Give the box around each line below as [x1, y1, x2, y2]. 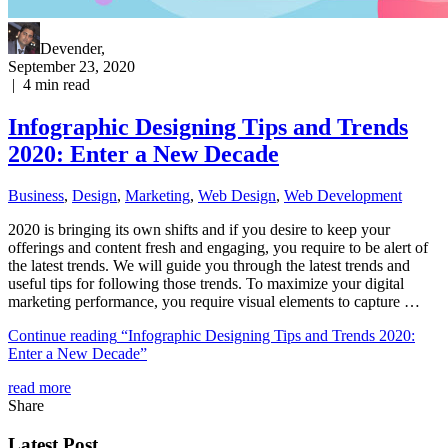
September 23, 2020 [8, 57, 135, 75]
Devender [40, 39, 101, 57]
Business [8, 187, 64, 205]
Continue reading [8, 327, 117, 345]
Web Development [284, 187, 402, 205]
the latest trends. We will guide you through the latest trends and [8, 257, 410, 275]
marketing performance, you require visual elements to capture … [8, 293, 420, 311]
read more [8, 379, 71, 397]
